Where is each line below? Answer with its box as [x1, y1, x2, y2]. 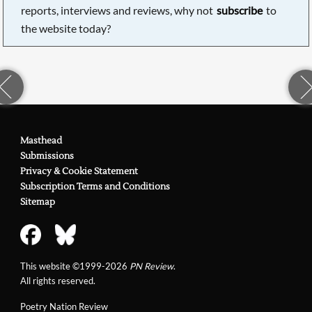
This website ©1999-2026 [19, 260, 130, 272]
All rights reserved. [19, 274, 95, 286]
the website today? [21, 21, 111, 35]
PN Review [129, 260, 173, 272]
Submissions [19, 150, 74, 162]
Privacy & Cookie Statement [19, 165, 138, 177]
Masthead [19, 134, 62, 146]
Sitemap [19, 196, 55, 208]
